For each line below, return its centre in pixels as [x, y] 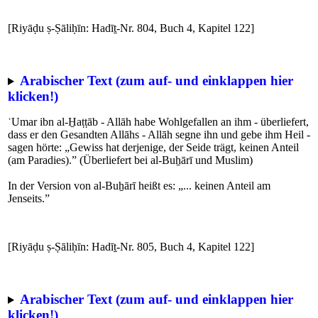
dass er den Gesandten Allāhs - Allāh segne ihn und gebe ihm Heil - [159, 135]
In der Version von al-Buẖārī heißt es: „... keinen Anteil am [139, 186]
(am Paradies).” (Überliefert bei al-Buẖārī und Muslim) [130, 160]
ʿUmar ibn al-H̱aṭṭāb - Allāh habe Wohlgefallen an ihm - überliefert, [158, 122]
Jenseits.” [29, 198]
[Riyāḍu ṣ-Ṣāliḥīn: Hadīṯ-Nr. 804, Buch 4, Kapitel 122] [131, 28]
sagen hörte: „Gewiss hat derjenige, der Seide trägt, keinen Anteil [153, 147]
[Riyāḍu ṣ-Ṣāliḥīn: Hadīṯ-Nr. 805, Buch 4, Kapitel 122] [131, 247]
